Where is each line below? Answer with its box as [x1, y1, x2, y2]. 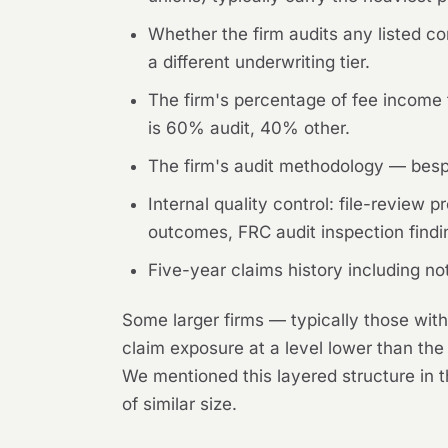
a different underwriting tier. [148, 51, 371, 72]
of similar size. [122, 393, 238, 414]
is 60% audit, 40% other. [148, 117, 351, 138]
